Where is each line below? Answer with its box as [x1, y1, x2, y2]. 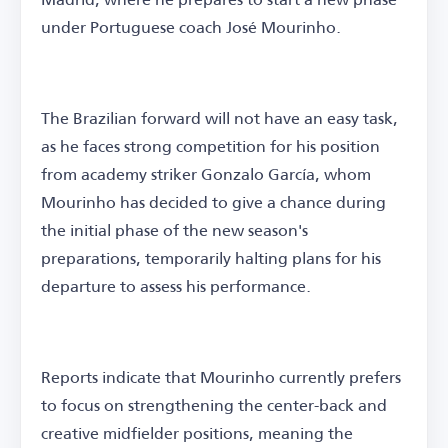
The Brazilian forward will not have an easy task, [41, 101, 398, 133]
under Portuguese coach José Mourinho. [41, 10, 341, 42]
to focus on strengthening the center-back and [41, 389, 387, 421]
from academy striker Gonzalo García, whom [41, 157, 371, 189]
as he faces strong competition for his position [41, 129, 380, 161]
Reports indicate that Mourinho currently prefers [41, 361, 401, 393]
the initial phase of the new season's [41, 213, 308, 245]
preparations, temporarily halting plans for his [41, 241, 381, 273]
